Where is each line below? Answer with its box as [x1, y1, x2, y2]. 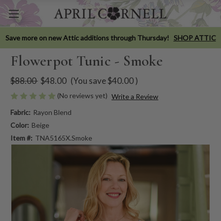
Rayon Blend [33, 108, 72, 116]
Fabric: [10, 108, 31, 116]
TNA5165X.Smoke [35, 133, 92, 142]
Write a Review [111, 92, 158, 101]
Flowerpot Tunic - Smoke [10, 51, 163, 70]
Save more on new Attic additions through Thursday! [5, 33, 169, 42]
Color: [10, 120, 29, 129]
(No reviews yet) [57, 91, 108, 100]
